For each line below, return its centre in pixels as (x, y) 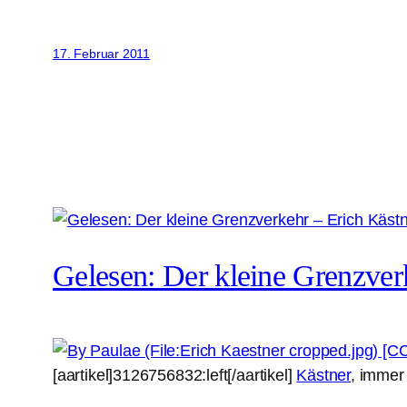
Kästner (323, 374)
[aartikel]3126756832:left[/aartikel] (175, 374)
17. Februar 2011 (102, 53)
